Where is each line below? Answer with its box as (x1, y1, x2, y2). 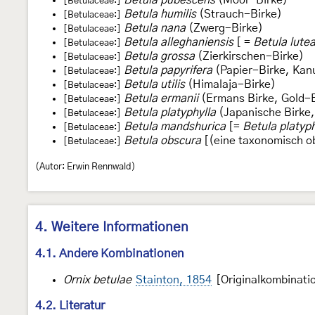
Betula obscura (124, 134, 201, 146)
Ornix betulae (63, 274, 131, 285)
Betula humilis (124, 8, 196, 20)
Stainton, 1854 (136, 274, 212, 285)
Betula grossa (124, 50, 195, 62)
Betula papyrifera (124, 64, 212, 76)
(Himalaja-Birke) (185, 78, 276, 90)
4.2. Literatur (35, 299, 105, 311)
